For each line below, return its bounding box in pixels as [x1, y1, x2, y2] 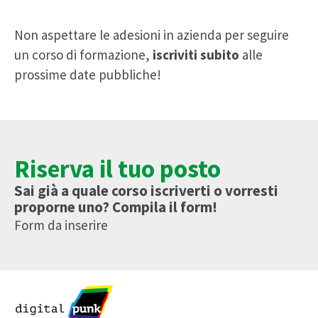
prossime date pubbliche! [14, 66, 161, 84]
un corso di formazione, [14, 46, 153, 64]
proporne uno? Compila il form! [14, 197, 217, 217]
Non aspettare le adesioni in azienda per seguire [14, 26, 289, 44]
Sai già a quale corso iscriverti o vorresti [14, 181, 278, 201]
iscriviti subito [153, 46, 239, 64]
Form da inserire [14, 216, 108, 234]
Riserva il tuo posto [14, 153, 221, 185]
